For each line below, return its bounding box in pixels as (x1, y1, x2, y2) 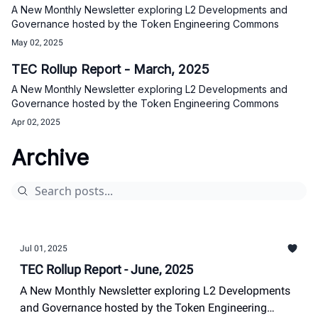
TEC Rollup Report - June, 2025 (20, 262, 193, 277)
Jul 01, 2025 (20, 243, 67, 253)
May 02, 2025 (11, 38, 63, 48)
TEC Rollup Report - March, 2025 (11, 62, 209, 77)
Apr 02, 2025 (11, 117, 60, 127)
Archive (11, 145, 89, 170)
